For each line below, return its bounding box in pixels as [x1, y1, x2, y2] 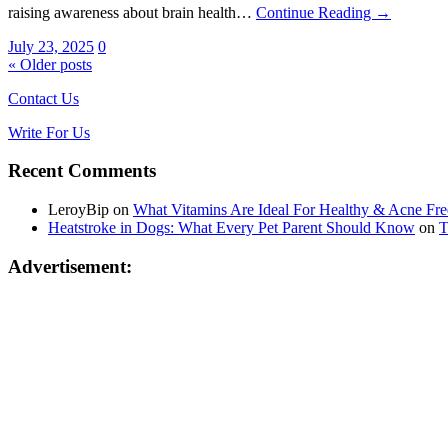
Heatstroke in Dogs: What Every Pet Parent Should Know [48, 218, 415, 236]
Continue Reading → [256, 3, 391, 21]
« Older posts [8, 55, 92, 73]
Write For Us [8, 123, 90, 141]
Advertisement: [8, 255, 132, 277]
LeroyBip [48, 200, 109, 218]
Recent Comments [8, 160, 156, 182]
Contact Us [8, 89, 79, 107]
